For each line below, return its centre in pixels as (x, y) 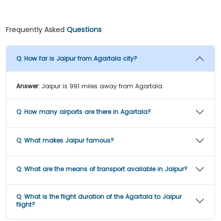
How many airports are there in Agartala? (88, 111)
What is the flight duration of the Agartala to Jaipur (103, 196)
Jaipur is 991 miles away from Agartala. (103, 86)
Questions (84, 29)
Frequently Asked (36, 29)
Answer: (28, 86)
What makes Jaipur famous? (69, 140)
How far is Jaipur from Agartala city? (81, 58)
